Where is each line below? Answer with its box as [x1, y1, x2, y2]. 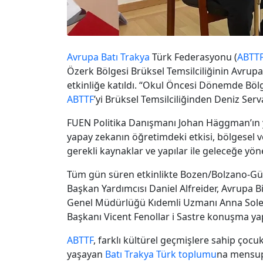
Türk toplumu [156, 247, 217, 261]
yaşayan [67, 247, 105, 261]
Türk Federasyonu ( [150, 50, 237, 63]
